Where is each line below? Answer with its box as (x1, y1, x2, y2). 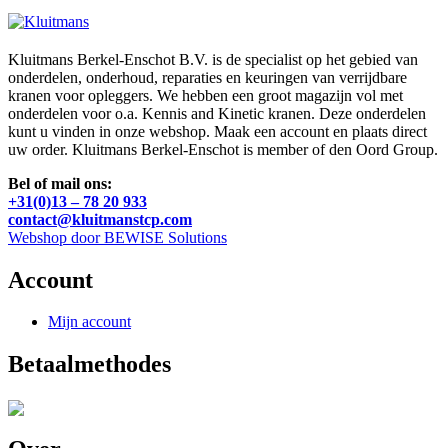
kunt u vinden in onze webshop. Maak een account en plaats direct (8, 122, 427, 140)
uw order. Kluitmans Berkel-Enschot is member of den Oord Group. (8, 140, 438, 158)
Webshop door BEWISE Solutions (8, 228, 227, 246)
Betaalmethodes (8, 351, 171, 378)
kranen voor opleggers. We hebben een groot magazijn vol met (8, 86, 403, 104)
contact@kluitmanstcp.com (8, 210, 192, 228)
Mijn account (48, 313, 131, 331)
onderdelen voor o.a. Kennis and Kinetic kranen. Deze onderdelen (8, 104, 426, 122)
